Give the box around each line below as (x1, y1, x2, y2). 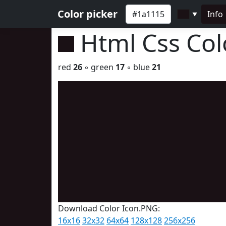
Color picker (58, 7, 118, 21)
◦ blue (125, 62, 152, 73)
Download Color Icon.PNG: (58, 203, 160, 214)
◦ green (82, 62, 116, 73)
